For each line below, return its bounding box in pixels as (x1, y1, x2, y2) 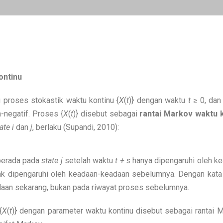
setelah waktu (62, 156, 115, 165)
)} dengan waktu (129, 96, 186, 105)
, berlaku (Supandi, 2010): (32, 122, 119, 132)
